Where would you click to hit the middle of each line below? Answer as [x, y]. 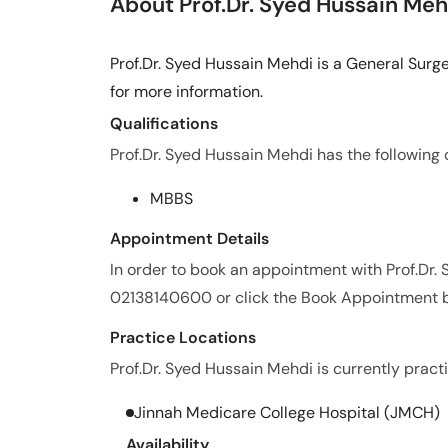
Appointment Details [189, 238]
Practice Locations [183, 337]
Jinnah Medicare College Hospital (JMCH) [287, 412]
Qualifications [164, 123]
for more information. [186, 91]
